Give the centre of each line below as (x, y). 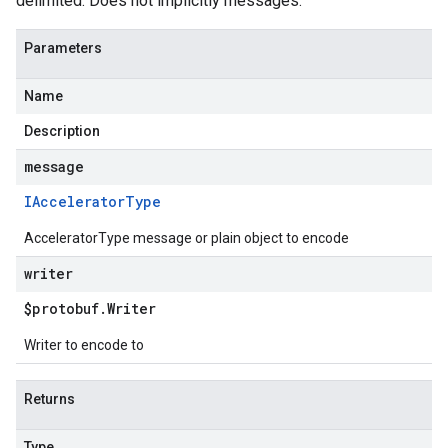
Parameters (63, 48)
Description (62, 131)
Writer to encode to (84, 345)
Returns (49, 399)
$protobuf (61, 308)
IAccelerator (74, 201)
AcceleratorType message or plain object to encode (186, 238)
